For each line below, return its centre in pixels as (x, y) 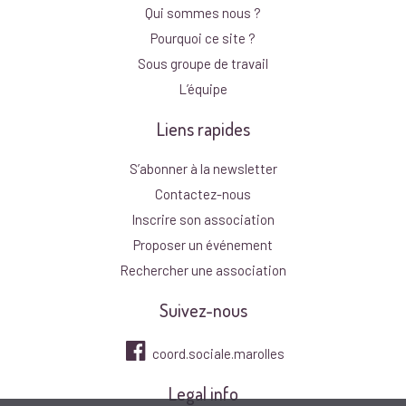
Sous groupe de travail (203, 63)
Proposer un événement (203, 244)
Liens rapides (203, 128)
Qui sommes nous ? (203, 12)
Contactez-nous (203, 193)
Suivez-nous (203, 309)
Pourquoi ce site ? (203, 38)
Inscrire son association (203, 219)
